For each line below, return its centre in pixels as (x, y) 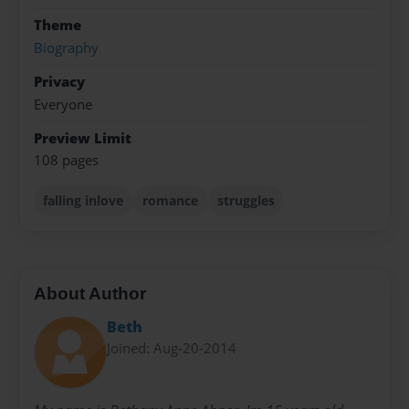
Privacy (59, 82)
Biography (66, 47)
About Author (90, 293)
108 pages (66, 161)
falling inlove (84, 201)
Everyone (63, 104)
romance (171, 201)
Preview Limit (83, 138)
